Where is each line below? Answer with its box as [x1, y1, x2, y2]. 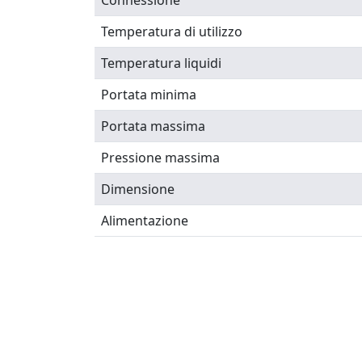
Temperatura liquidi [101, 54, 221, 72]
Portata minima [101, 86, 196, 103]
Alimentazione [101, 212, 188, 229]
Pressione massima [101, 149, 220, 166]
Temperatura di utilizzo [101, 23, 242, 40]
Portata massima [101, 117, 205, 135]
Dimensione [101, 180, 175, 198]
